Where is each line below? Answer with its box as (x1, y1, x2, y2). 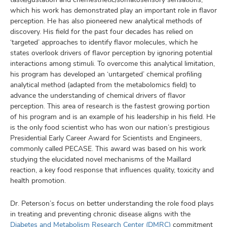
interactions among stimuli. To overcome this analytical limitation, (10, 59, 215, 68)
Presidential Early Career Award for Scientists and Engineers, (10, 133, 202, 142)
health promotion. (10, 176, 66, 185)
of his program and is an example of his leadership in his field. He (10, 112, 215, 121)
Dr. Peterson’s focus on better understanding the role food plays (10, 199, 214, 208)
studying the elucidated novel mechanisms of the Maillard (10, 155, 191, 164)
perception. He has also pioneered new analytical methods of (10, 16, 202, 25)
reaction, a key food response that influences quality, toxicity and (10, 165, 214, 174)
